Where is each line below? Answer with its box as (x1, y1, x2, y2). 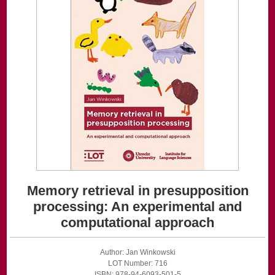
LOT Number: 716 (107, 259, 168, 268)
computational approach (61, 215, 214, 231)
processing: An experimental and (33, 199, 242, 215)
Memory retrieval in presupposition (26, 183, 249, 199)
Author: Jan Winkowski (99, 248, 176, 257)
